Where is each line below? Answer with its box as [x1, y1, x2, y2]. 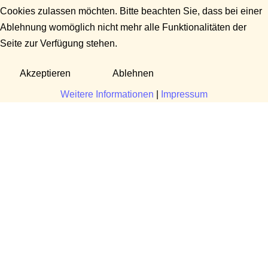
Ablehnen [112, 68, 154, 78]
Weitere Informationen [60, 89, 154, 99]
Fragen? [54, 105, 92, 115]
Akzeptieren [20, 68, 71, 78]
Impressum [161, 89, 208, 99]
